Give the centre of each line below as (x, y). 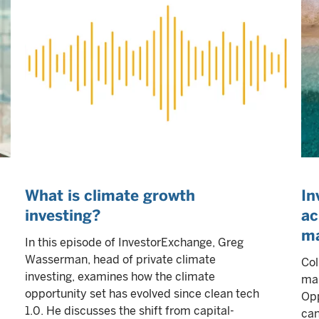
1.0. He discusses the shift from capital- (130, 311)
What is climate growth (110, 195)
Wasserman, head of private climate (120, 260)
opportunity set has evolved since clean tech (142, 294)
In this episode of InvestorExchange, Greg (134, 242)
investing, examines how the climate (120, 277)
